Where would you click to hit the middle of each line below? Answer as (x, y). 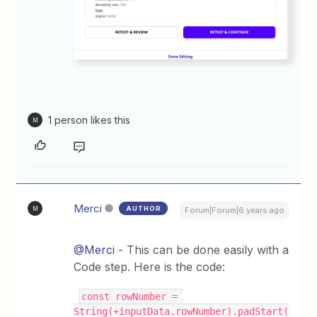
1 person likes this (90, 120)
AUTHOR (144, 209)
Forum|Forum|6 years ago (234, 211)
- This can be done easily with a (202, 250)
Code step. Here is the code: (150, 267)
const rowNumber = (130, 297)
